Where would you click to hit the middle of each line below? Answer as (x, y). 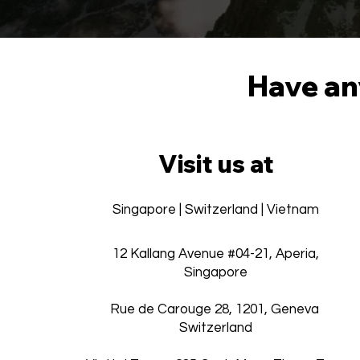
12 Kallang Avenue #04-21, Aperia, (216, 254)
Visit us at (216, 164)
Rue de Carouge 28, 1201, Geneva (216, 309)
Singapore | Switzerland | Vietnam (216, 209)
